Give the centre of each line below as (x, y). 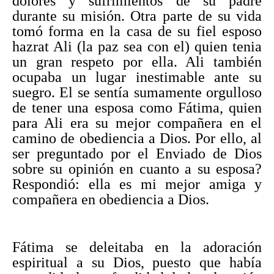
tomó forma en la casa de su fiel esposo (137, 31)
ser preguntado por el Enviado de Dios (137, 153)
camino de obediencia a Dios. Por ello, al (137, 138)
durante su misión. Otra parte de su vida (137, 16)
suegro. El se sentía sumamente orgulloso (137, 92)
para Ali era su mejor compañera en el (137, 123)
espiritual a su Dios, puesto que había (137, 262)
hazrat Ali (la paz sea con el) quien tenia (137, 46)
